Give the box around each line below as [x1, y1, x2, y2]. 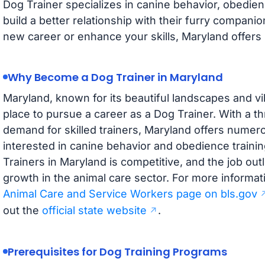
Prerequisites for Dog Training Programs [7, 244, 227, 259]
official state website [41, 203, 147, 216]
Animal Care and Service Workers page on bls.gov [2, 187, 257, 200]
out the [2, 203, 42, 216]
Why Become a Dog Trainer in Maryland [7, 69, 223, 85]
